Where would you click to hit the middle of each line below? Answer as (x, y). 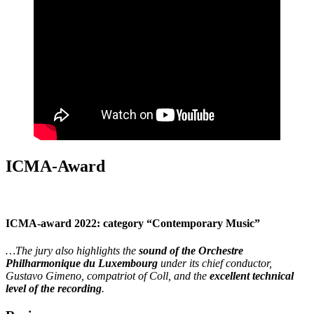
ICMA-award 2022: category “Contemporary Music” (133, 223)
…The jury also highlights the (72, 250)
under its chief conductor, (215, 263)
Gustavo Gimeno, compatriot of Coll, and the (108, 275)
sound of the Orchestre (191, 250)
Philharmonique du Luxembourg (82, 263)
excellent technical (252, 275)
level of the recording (54, 288)
